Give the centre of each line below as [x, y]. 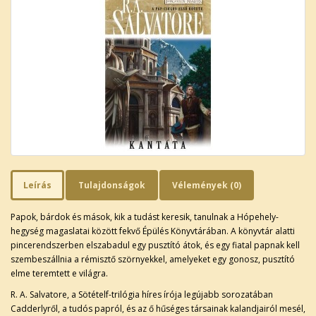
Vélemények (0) [207, 185]
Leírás [37, 185]
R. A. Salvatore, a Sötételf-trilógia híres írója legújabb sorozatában [142, 294]
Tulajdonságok [112, 185]
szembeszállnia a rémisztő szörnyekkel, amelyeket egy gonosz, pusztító [153, 259]
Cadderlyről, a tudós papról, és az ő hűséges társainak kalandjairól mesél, [158, 308]
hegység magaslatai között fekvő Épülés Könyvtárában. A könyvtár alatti [153, 231]
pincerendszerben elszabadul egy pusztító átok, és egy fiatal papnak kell [155, 245]
